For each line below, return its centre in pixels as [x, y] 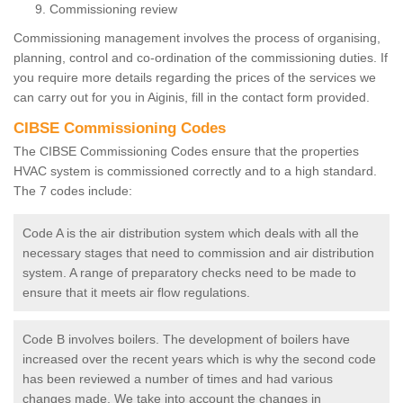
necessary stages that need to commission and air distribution [198, 253]
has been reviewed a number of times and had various [178, 379]
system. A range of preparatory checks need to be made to [189, 273]
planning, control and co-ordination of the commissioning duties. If [201, 58]
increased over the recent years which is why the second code [199, 359]
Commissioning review [113, 9]
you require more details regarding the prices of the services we [195, 78]
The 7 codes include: [73, 191]
